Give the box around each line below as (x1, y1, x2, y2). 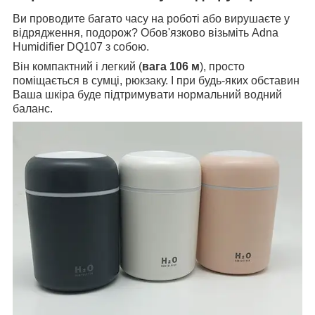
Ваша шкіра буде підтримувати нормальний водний (13, 89, 282, 101)
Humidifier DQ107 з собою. (13, 41, 149, 53)
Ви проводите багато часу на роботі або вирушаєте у (13, 13, 290, 25)
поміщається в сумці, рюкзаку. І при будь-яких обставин (13, 75, 300, 87)
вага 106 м (142, 60, 200, 73)
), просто (200, 60, 245, 73)
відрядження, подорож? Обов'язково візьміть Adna (13, 27, 278, 39)
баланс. (13, 103, 53, 115)
